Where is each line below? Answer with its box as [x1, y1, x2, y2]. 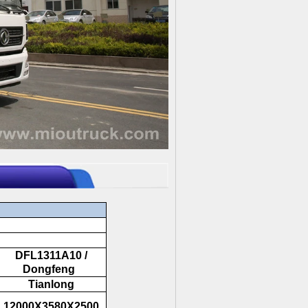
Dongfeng [22, 263, 78, 276]
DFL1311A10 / [12, 250, 87, 262]
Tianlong [25, 278, 74, 291]
